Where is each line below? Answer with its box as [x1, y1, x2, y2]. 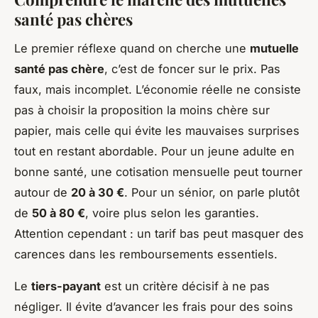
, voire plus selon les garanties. [85, 206, 259, 221]
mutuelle [250, 41, 299, 56]
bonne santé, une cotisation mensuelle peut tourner [14, 165, 302, 180]
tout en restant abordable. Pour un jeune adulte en [14, 144, 295, 159]
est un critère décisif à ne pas [101, 279, 270, 294]
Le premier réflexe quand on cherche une [14, 41, 250, 56]
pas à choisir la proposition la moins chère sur [14, 103, 270, 118]
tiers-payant [31, 279, 101, 294]
